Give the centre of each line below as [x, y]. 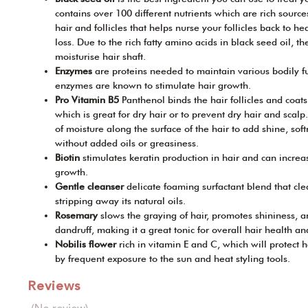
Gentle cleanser [91, 187]
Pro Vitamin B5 [88, 100]
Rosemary [78, 216]
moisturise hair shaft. [100, 57]
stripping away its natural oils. [120, 201]
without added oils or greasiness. [127, 143]
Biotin [69, 158]
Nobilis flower [87, 244]
